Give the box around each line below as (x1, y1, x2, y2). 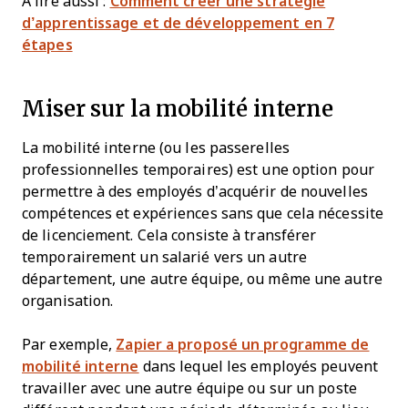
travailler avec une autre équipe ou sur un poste (22, 380, 357, 396)
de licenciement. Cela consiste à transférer (22, 227, 317, 243)
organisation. (22, 292, 114, 309)
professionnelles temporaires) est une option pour (22, 161, 374, 178)
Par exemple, (22, 336, 117, 352)
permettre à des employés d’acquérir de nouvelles (22, 183, 368, 199)
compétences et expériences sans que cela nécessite (22, 205, 383, 221)
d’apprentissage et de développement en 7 (22, 15, 335, 31)
